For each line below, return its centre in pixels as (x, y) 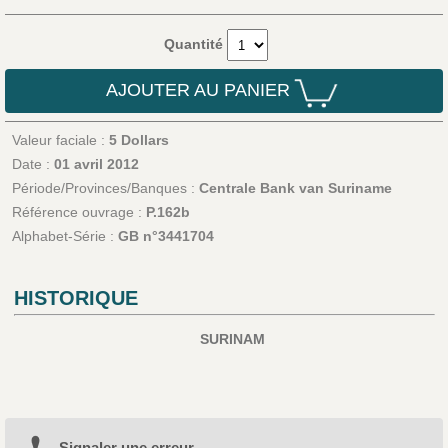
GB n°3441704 (165, 236)
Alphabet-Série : (64, 236)
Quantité (195, 44)
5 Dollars (138, 140)
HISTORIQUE (75, 298)
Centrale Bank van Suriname (295, 188)
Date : (32, 164)
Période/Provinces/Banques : (105, 188)
